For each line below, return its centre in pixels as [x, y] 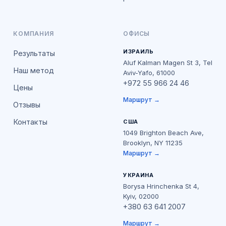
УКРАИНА [138, 175]
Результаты [34, 53]
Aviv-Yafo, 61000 [149, 73]
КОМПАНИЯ [34, 34]
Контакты [30, 122]
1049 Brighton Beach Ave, [163, 133]
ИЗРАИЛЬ [138, 51]
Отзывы [27, 105]
